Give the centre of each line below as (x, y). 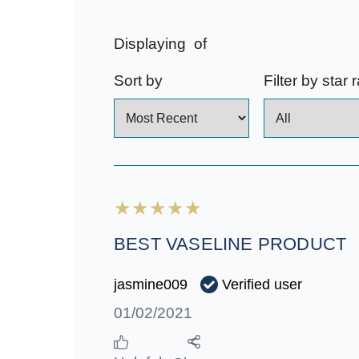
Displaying (152, 44)
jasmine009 (151, 285)
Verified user (262, 284)
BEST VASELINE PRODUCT (230, 244)
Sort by (138, 81)
